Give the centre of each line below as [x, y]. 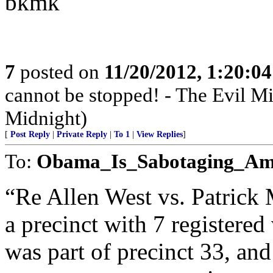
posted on [60, 72]
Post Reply [30, 134]
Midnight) [46, 118]
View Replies [160, 134]
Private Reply [82, 134]
